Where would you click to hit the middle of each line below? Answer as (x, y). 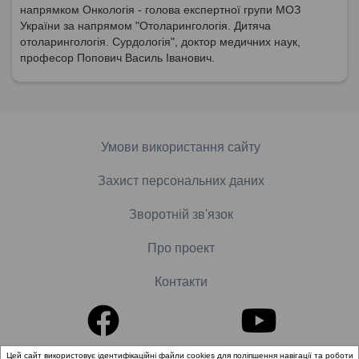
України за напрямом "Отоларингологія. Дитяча (145, 25)
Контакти (181, 281)
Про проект (181, 248)
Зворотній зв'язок (181, 214)
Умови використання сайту (180, 147)
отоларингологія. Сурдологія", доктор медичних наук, (160, 41)
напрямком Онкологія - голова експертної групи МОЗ (160, 9)
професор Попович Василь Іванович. (117, 57)
